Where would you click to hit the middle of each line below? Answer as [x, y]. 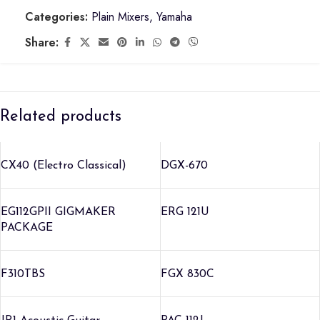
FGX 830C [187, 274]
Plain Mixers [120, 17]
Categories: [56, 17]
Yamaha [174, 17]
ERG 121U [185, 212]
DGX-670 [184, 166]
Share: [42, 42]
